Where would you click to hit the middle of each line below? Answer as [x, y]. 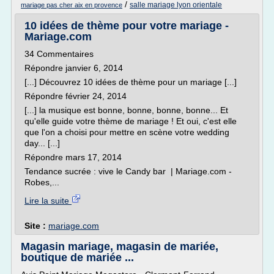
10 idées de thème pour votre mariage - [127, 26]
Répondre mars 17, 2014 [73, 157]
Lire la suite [48, 201]
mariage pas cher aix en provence [72, 5]
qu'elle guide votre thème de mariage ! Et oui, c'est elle [131, 121]
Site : [36, 226]
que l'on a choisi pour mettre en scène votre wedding [127, 132]
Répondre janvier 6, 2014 [74, 68]
